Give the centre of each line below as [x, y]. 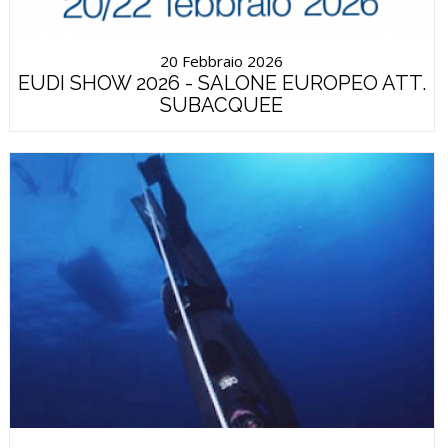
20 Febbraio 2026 [222, 60]
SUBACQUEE [222, 104]
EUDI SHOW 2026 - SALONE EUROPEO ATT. [221, 82]
